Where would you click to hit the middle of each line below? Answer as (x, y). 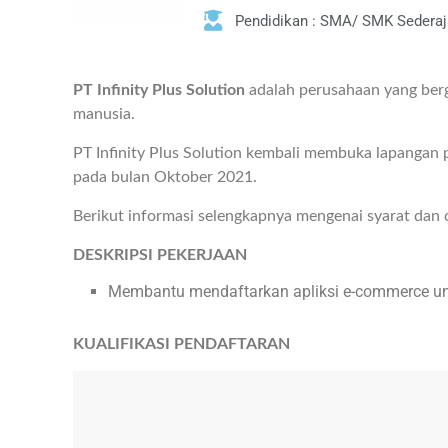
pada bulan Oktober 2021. (165, 177)
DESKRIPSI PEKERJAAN (160, 255)
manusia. (104, 114)
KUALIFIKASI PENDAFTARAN (181, 344)
